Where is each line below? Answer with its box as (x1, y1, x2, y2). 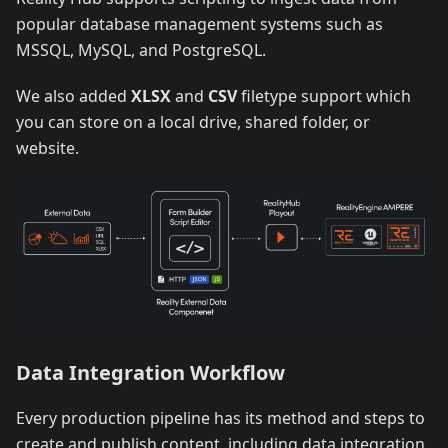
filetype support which (237, 85, 411, 108)
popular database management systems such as (16, 13, 383, 36)
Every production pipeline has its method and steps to (16, 407, 425, 430)
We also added (16, 85, 131, 108)
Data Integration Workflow (16, 359, 285, 387)
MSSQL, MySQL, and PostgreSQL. (16, 39, 266, 62)
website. (16, 137, 79, 160)
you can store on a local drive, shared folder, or (16, 111, 370, 134)
